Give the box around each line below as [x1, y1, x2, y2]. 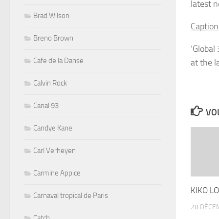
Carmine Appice [33, 168, 81, 177]
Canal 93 [33, 101, 59, 110]
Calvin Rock [33, 78, 67, 88]
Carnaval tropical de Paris [33, 191, 108, 200]
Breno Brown [33, 33, 73, 43]
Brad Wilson [33, 11, 69, 20]
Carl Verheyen [33, 146, 76, 155]
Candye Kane [33, 123, 72, 132]
